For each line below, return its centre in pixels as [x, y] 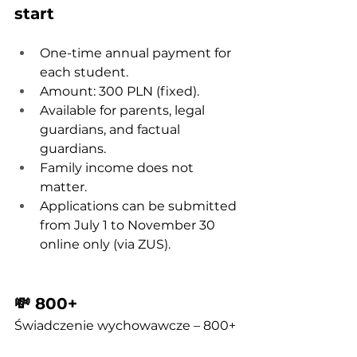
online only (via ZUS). [105, 244]
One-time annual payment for [137, 53]
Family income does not [118, 168]
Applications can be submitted [140, 206]
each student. [84, 72]
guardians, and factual [112, 129]
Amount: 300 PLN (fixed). [120, 91]
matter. [63, 187]
